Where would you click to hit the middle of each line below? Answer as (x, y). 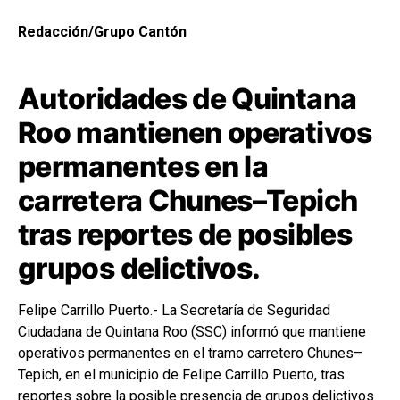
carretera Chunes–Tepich (188, 200)
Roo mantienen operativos (195, 132)
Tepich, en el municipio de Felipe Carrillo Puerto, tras (181, 374)
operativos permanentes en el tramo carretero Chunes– (190, 353)
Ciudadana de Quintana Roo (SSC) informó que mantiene (192, 331)
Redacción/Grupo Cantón (102, 31)
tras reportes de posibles (185, 234)
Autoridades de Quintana (187, 98)
